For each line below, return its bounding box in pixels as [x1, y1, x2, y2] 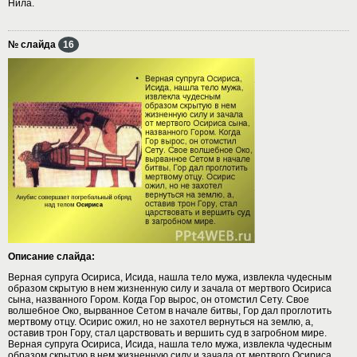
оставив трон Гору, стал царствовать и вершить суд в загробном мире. [8, 327, 327, 339]
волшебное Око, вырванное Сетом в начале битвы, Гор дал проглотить [8, 304, 331, 316]
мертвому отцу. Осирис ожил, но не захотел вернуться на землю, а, [8, 316, 313, 328]
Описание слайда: [8, 250, 95, 262]
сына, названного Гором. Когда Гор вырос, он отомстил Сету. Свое [8, 293, 309, 305]
